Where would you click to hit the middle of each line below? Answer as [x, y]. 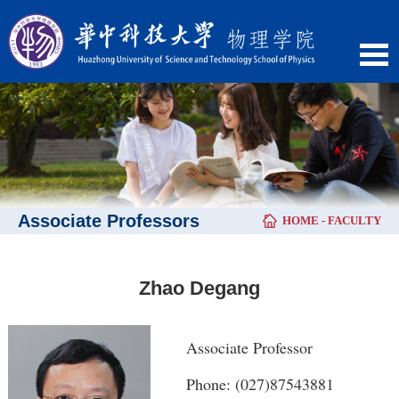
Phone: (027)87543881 [260, 384]
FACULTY [354, 221]
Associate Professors [109, 221]
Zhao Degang [199, 289]
